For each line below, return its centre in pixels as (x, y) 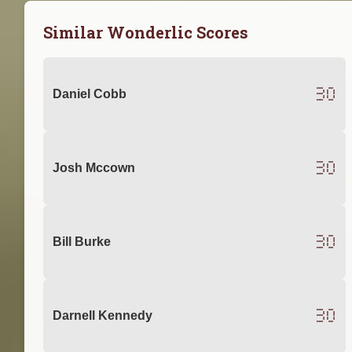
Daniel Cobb (90, 94)
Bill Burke (82, 242)
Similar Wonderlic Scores (146, 32)
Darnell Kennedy (103, 316)
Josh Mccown (94, 168)
